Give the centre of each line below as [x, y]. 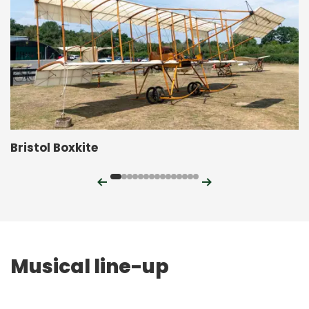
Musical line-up [90, 266]
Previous [132, 181]
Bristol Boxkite [54, 147]
